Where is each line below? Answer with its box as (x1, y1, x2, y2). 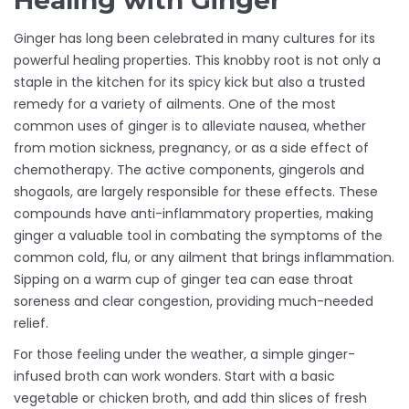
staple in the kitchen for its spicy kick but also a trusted (14, 73, 365, 92)
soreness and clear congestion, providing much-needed (14, 292, 373, 311)
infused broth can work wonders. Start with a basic (14, 367, 335, 386)
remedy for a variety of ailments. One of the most (14, 95, 336, 114)
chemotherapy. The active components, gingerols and (14, 161, 364, 180)
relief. (14, 314, 48, 333)
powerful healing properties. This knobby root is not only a (14, 51, 381, 70)
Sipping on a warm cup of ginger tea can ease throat (14, 270, 353, 289)
